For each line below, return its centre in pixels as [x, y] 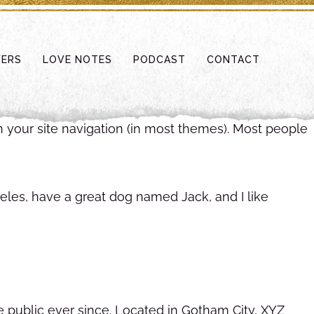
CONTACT [234, 59]
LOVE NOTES [78, 59]
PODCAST [160, 59]
